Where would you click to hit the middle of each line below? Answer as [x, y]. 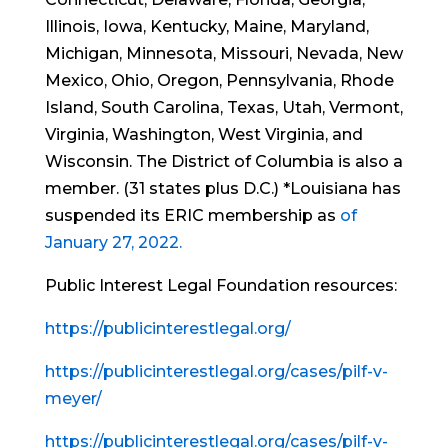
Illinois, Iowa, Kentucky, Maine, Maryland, [206, 26]
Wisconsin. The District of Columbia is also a [223, 161]
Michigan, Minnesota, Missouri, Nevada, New [223, 53]
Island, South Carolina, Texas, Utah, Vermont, [223, 107]
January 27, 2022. [113, 242]
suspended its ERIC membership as [192, 215]
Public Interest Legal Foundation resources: [220, 285]
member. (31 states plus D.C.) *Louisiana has [222, 188]
